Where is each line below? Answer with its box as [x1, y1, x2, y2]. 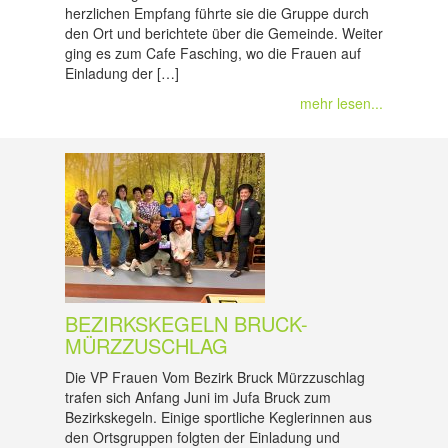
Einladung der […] [65, 63, 179, 83]
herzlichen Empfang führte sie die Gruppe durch [65, 3, 369, 23]
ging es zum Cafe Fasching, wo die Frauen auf [65, 43, 361, 63]
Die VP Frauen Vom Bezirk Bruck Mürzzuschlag [65, 367, 365, 387]
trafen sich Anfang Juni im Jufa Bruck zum [65, 387, 331, 407]
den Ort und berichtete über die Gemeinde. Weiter [65, 23, 383, 43]
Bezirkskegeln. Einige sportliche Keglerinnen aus [65, 407, 372, 427]
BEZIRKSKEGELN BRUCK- [65, 309, 308, 338]
